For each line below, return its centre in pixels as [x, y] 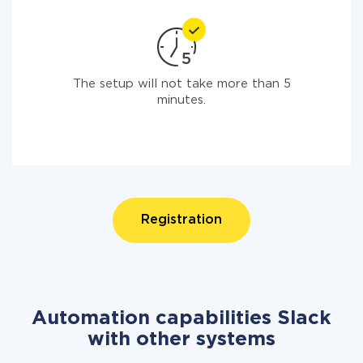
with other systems [181, 340]
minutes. [181, 100]
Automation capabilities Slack [181, 318]
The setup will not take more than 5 [181, 84]
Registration [181, 220]
